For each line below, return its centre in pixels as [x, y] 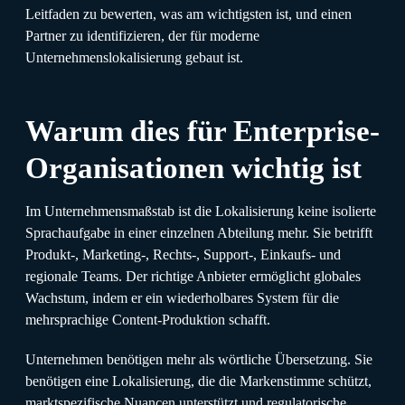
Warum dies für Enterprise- [202, 130]
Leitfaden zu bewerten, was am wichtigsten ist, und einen [188, 14]
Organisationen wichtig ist [193, 167]
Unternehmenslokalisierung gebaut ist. [134, 57]
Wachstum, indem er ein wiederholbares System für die [182, 297]
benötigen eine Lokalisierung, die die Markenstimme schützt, [198, 381]
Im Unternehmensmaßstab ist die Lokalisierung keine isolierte [201, 211]
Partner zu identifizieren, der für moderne [142, 35]
